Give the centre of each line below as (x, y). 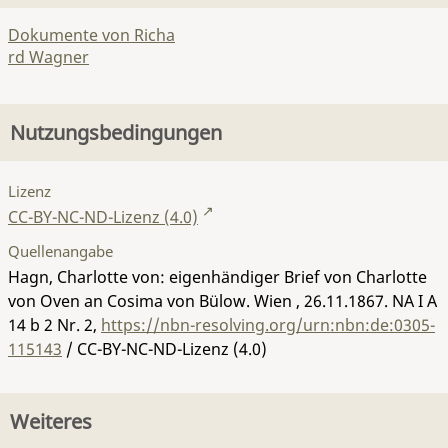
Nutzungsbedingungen (116, 132)
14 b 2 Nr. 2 (50, 324)
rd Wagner (48, 57)
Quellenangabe (60, 250)
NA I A (414, 300)
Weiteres (51, 421)
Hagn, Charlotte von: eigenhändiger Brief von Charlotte (217, 276)
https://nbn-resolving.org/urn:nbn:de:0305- (268, 324)
